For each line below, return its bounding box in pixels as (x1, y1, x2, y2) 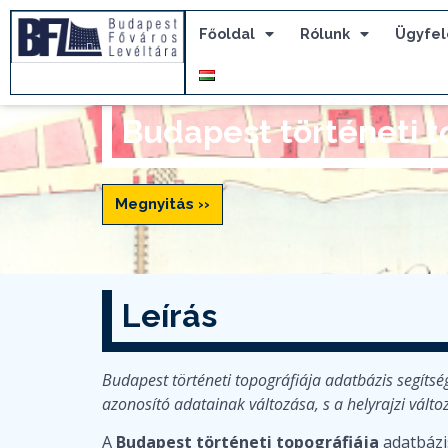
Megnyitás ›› (115, 194, 210, 213)
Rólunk (300, 25, 351, 42)
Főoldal (199, 25, 256, 42)
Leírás (122, 296, 217, 334)
